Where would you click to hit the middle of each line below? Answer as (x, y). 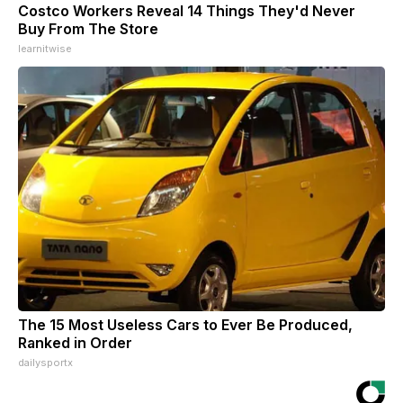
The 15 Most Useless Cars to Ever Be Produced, (185, 324)
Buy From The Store (88, 28)
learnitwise (45, 48)
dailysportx (45, 362)
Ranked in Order (75, 342)
